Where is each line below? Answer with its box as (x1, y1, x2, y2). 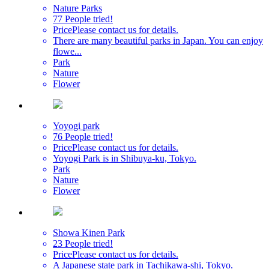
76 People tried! (53, 131, 113, 142)
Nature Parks (53, 2, 102, 13)
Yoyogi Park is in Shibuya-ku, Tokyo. (53, 153, 196, 163)
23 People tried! (53, 238, 113, 249)
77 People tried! (53, 13, 113, 24)
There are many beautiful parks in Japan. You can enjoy (53, 35, 263, 46)
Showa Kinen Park (53, 227, 125, 238)
